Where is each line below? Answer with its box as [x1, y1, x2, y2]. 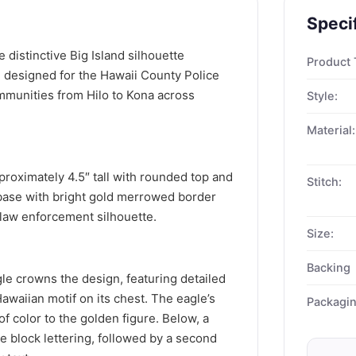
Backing [306, 260, 350, 275]
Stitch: [306, 174, 342, 189]
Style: [306, 88, 338, 103]
